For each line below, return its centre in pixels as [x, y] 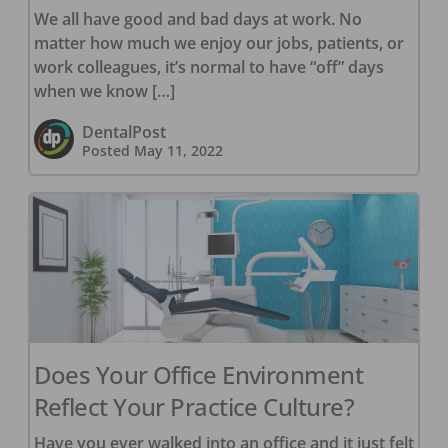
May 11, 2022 [178, 150]
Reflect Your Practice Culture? [194, 406]
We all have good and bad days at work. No [197, 18]
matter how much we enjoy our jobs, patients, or [218, 42]
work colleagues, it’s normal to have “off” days [208, 66]
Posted [107, 150]
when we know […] [104, 90]
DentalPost [123, 131]
